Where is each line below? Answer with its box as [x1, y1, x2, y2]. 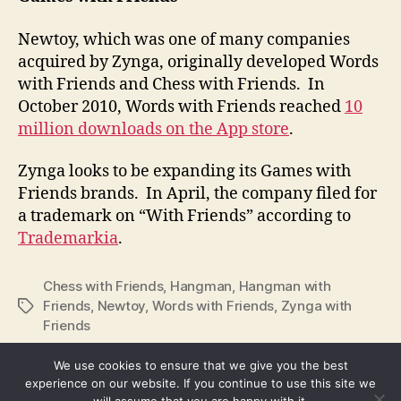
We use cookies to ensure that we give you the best [53, 358, 348, 372]
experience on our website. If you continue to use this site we [25, 376, 376, 390]
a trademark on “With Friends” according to [18, 206, 351, 227]
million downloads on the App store [18, 118, 289, 140]
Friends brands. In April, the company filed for [18, 183, 377, 205]
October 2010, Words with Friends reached [18, 96, 345, 117]
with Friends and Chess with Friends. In [18, 73, 325, 95]
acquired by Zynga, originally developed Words [18, 51, 379, 73]
